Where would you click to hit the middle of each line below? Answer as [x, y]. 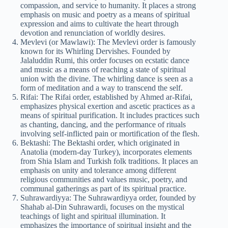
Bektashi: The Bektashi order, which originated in [100, 142]
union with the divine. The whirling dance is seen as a [107, 78]
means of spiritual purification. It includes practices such [110, 115]
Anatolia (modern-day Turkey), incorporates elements [106, 152]
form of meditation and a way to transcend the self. [102, 88]
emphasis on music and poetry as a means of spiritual [105, 14]
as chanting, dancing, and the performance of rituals [103, 124]
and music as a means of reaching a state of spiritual [103, 69]
